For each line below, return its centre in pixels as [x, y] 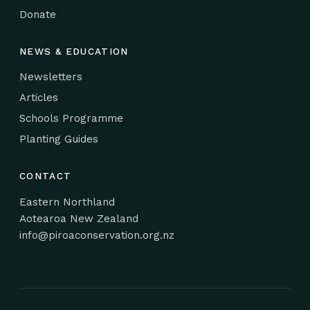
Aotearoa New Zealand [79, 218]
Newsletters [51, 76]
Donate [38, 14]
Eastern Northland [67, 202]
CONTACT [46, 175]
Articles [39, 97]
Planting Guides [59, 139]
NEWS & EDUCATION [74, 51]
